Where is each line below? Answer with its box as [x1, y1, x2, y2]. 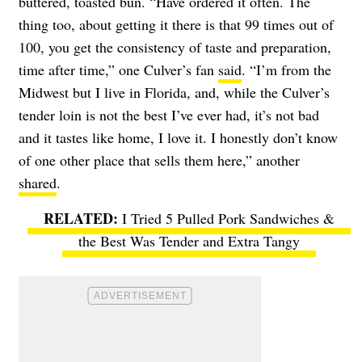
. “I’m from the [242, 60, 331, 80]
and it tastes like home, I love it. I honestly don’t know [19, 128, 338, 148]
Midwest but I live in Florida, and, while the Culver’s [19, 82, 330, 103]
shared [19, 173, 57, 193]
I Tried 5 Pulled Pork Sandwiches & [122, 208, 335, 229]
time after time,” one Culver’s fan [19, 60, 218, 80]
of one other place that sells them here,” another [19, 150, 300, 170]
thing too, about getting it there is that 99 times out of [19, 15, 334, 35]
